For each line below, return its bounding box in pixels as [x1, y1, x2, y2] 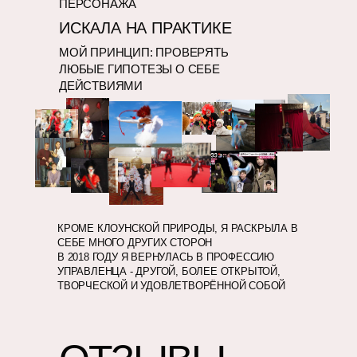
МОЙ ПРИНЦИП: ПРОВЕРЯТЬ [59, 45, 229, 59]
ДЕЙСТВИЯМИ [59, 79, 143, 92]
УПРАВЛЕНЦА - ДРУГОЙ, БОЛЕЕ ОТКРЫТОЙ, [57, 265, 280, 277]
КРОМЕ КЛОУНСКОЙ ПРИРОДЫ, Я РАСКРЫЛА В [57, 222, 298, 234]
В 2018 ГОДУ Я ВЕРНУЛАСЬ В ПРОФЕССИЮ [57, 251, 275, 263]
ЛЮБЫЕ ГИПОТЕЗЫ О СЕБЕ [59, 62, 220, 76]
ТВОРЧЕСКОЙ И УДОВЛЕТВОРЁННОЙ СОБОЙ [57, 280, 286, 292]
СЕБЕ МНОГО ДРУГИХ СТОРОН [57, 237, 213, 249]
